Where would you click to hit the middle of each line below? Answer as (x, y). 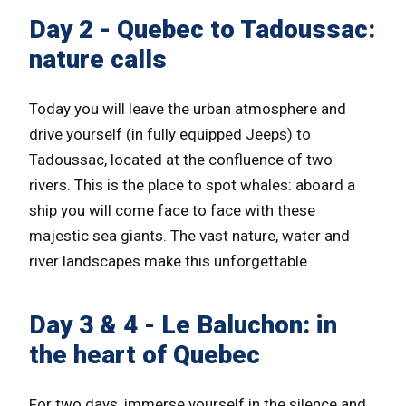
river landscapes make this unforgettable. (170, 261)
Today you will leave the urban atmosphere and (188, 108)
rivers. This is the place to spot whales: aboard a (192, 184)
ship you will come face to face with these (172, 210)
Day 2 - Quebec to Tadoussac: (202, 29)
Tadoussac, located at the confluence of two (181, 159)
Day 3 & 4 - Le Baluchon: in (183, 324)
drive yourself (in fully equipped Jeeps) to (170, 134)
